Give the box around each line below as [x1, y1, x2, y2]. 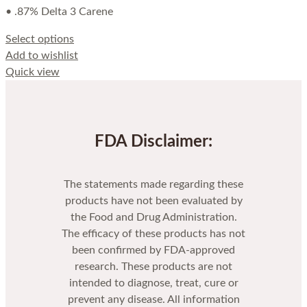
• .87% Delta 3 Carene [5, 5, 113, 17]
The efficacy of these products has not [62, 228, 245, 239]
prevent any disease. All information [67, 293, 240, 305]
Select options [5, 33, 74, 45]
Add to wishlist [5, 49, 78, 61]
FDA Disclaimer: [95, 133, 212, 150]
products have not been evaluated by [64, 195, 243, 206]
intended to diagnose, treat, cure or [69, 277, 238, 288]
